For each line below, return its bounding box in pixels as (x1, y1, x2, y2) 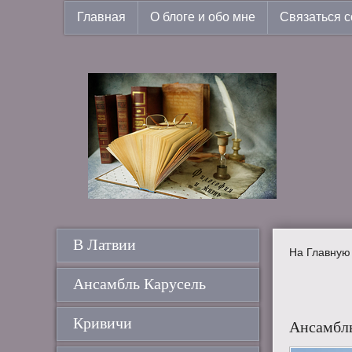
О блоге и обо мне (150, 10, 255, 24)
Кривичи (73, 314, 132, 332)
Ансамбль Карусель (73, 275, 206, 292)
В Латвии (73, 236, 136, 253)
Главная (77, 10, 126, 24)
